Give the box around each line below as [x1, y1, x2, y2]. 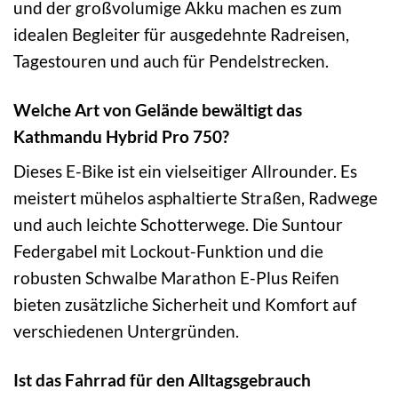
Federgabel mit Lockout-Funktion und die [13, 241, 323, 262]
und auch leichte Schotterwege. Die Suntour [13, 214, 343, 235]
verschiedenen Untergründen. [13, 321, 239, 342]
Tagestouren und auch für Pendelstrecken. [13, 50, 329, 71]
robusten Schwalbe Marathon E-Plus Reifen [13, 267, 339, 289]
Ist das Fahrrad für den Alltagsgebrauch [13, 370, 311, 391]
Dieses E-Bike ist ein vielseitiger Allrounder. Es [13, 161, 357, 182]
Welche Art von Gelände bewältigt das [13, 99, 302, 120]
